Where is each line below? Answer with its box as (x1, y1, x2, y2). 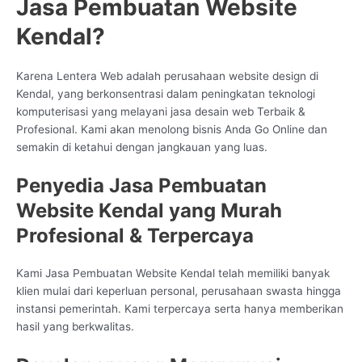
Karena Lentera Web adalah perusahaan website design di (16, 69, 318, 82)
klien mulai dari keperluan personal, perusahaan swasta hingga (16, 284, 341, 298)
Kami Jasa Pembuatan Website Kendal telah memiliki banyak (16, 267, 330, 280)
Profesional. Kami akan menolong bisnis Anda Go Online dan (16, 122, 327, 136)
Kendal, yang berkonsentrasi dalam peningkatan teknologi (16, 86, 315, 100)
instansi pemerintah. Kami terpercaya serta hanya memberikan (16, 302, 343, 316)
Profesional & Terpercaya (16, 224, 254, 248)
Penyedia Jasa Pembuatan (16, 174, 267, 198)
